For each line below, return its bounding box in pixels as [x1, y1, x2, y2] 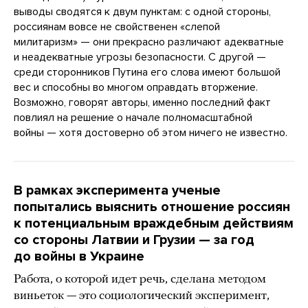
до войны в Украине [14, 248, 144, 265]
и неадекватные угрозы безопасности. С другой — [14, 50, 266, 65]
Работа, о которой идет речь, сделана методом [14, 273, 266, 287]
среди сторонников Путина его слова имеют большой [14, 65, 280, 80]
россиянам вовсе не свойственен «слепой [14, 20, 220, 34]
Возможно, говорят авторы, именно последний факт [14, 96, 271, 110]
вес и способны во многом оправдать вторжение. [14, 80, 258, 95]
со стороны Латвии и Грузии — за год [14, 232, 254, 249]
